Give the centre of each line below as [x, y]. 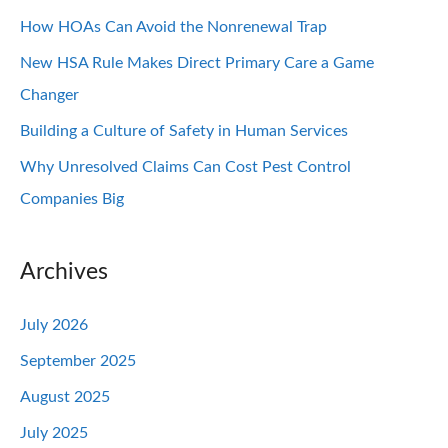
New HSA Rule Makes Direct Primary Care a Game [197, 62]
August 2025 [65, 397]
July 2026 [54, 325]
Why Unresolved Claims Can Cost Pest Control [185, 166]
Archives [64, 272]
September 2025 [78, 361]
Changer [49, 94]
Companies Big [72, 198]
